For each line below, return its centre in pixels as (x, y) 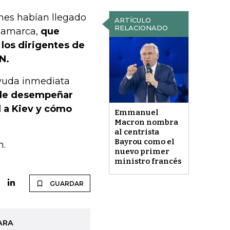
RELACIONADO (141, 28)
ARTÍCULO (132, 20)
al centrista (137, 132)
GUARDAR (66, 184)
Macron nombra (146, 122)
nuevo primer (142, 152)
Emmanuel (136, 113)
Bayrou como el (144, 142)
